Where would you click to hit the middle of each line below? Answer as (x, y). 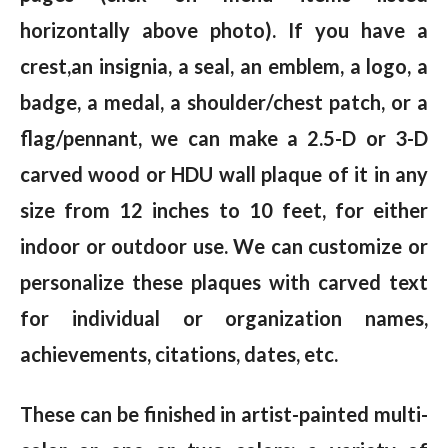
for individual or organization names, (224, 318)
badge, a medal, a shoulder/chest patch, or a (224, 102)
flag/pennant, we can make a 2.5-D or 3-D (224, 138)
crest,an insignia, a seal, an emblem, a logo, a (224, 66)
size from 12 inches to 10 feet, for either (224, 210)
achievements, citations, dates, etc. (179, 354)
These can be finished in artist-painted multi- (224, 414)
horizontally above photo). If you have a (224, 30)
